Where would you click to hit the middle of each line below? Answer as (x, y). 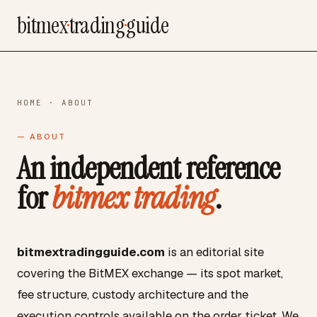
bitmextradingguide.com (91, 252)
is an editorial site (214, 252)
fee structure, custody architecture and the (133, 294)
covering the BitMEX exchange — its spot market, (150, 273)
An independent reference (149, 168)
